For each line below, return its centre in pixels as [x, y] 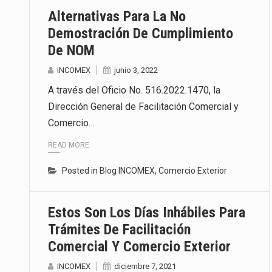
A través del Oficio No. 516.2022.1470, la [134, 90]
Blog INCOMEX [127, 170]
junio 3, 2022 [136, 70]
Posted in [81, 170]
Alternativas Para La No [117, 17]
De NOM [71, 51]
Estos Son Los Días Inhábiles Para [147, 212]
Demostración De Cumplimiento [141, 34]
